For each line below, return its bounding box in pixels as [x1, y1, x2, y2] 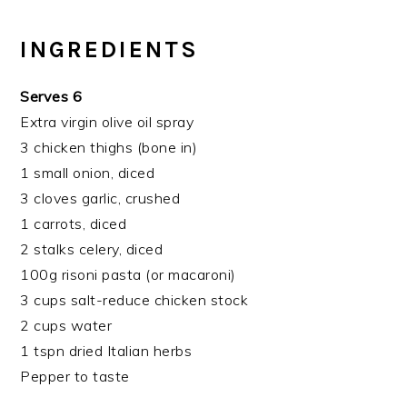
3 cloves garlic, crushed [20, 189, 181, 208]
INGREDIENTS [20, 35, 200, 65]
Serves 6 [20, 87, 83, 106]
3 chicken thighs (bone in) [20, 138, 198, 157]
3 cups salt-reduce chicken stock [20, 291, 249, 310]
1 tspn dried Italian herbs [20, 342, 193, 361]
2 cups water [20, 316, 113, 335]
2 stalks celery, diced [20, 240, 164, 259]
